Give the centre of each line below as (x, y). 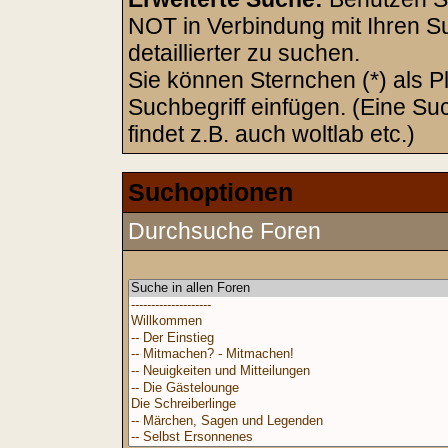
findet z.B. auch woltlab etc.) (271, 134)
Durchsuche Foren (224, 231)
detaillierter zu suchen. (244, 53)
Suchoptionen (210, 192)
